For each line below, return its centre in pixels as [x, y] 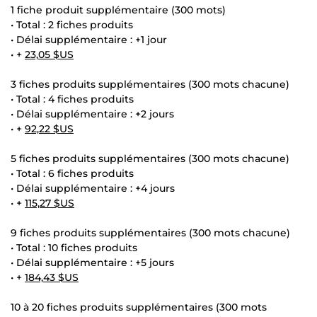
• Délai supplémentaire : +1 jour [89, 39]
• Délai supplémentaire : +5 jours [92, 262]
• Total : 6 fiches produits [72, 173]
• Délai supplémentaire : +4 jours [93, 188]
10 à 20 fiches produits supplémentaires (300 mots [139, 307]
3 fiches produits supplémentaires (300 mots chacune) [150, 84]
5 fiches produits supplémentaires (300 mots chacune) [150, 158]
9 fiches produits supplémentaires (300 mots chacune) [150, 232]
